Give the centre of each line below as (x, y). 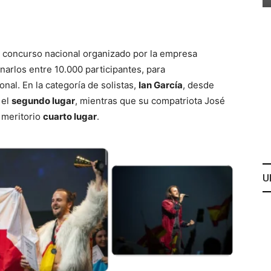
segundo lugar (43, 101)
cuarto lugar (70, 117)
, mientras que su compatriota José (150, 101)
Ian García (161, 85)
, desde (198, 85)
